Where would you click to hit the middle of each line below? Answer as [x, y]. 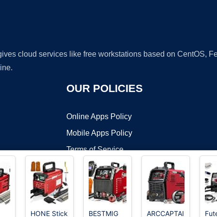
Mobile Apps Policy [99, 133]
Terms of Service [95, 150]
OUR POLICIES [104, 89]
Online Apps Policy [99, 117]
